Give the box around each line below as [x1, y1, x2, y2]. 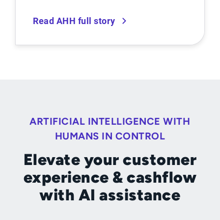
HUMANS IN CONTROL [55, 130, 165, 142]
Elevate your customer [23, 150, 197, 169]
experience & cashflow [23, 168, 197, 187]
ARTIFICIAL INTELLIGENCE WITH [29, 115, 191, 128]
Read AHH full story [33, 16, 115, 27]
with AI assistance [39, 186, 181, 205]
